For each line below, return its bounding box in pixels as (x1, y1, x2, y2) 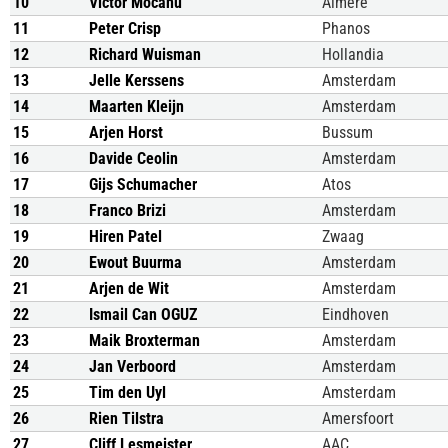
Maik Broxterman (89, 331, 200, 350)
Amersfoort (322, 409, 394, 428)
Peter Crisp (89, 19, 161, 38)
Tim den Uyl (89, 383, 166, 402)
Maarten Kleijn (89, 97, 184, 116)
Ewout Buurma (89, 253, 182, 272)
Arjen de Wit (89, 279, 169, 298)
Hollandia (322, 45, 384, 64)
